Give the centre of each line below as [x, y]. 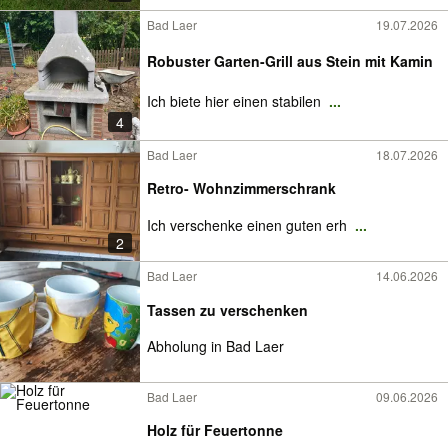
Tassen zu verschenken [227, 309]
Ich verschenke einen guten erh [249, 225]
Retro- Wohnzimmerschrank [241, 188]
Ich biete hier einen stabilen [236, 101]
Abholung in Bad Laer [215, 346]
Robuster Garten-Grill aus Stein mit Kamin [290, 61]
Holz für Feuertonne [215, 430]
